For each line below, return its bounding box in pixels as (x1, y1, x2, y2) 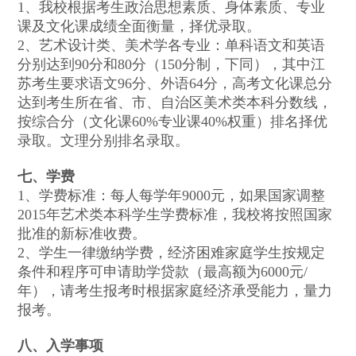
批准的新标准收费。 (17, 226, 147, 242)
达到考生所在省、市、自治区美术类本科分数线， (17, 95, 333, 111)
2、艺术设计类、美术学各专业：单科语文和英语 (17, 37, 326, 54)
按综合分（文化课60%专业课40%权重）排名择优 (17, 114, 328, 130)
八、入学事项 (17, 338, 104, 354)
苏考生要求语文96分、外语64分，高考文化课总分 (17, 75, 333, 92)
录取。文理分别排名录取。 (17, 133, 190, 149)
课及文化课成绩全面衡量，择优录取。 (17, 18, 261, 35)
